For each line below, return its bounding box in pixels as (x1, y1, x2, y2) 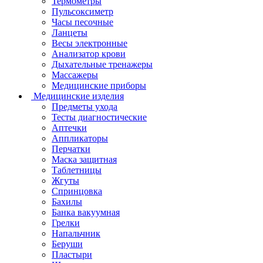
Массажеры (52, 69, 98, 80)
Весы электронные (52, 38, 127, 48)
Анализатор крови (52, 48, 126, 59)
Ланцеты (52, 27, 87, 38)
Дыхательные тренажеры (52, 59, 153, 69)
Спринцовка (52, 186, 102, 196)
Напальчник (52, 228, 100, 238)
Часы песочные (52, 16, 113, 27)
